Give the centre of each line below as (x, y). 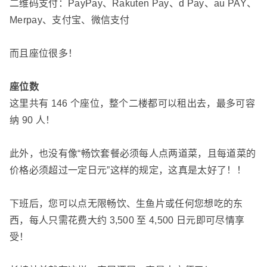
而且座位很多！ (44, 54)
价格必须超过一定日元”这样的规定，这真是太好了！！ (128, 170)
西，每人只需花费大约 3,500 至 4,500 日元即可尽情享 (127, 221)
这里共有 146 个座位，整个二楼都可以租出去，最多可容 (132, 104)
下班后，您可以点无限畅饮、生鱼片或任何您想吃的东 (126, 204)
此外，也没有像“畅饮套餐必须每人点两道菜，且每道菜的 (133, 154)
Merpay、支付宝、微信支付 (70, 20)
